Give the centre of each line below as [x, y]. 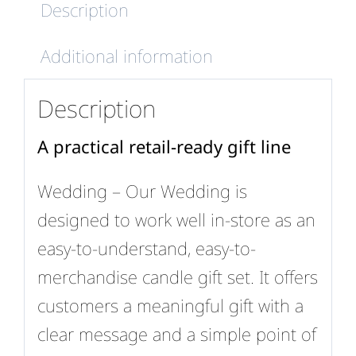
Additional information [126, 55]
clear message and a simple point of [176, 333]
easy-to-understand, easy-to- [146, 248]
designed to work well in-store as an [176, 219]
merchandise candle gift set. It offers [177, 276]
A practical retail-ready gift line [164, 146]
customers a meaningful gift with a [170, 305]
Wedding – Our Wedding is [142, 190]
